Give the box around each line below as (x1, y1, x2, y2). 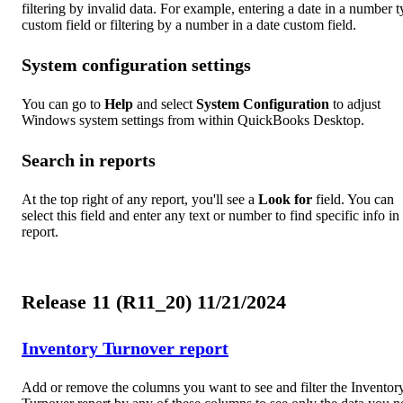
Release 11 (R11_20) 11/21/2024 (22, 291, 286, 314)
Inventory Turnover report (22, 338, 228, 359)
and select (133, 96, 196, 112)
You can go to (22, 96, 104, 112)
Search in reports (22, 150, 156, 171)
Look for (258, 192, 312, 208)
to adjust (329, 96, 381, 112)
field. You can (312, 192, 394, 208)
